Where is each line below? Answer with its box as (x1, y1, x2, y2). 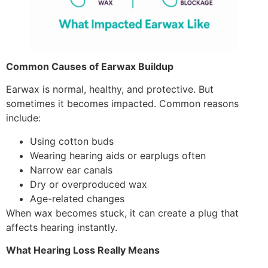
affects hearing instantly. (6, 221, 117, 233)
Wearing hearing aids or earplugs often (30, 149, 206, 162)
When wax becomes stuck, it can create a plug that (6, 206, 239, 219)
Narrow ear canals (30, 163, 112, 176)
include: (6, 112, 41, 124)
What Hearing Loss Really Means (6, 244, 160, 257)
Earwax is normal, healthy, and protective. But (6, 83, 214, 96)
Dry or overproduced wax (30, 178, 147, 190)
